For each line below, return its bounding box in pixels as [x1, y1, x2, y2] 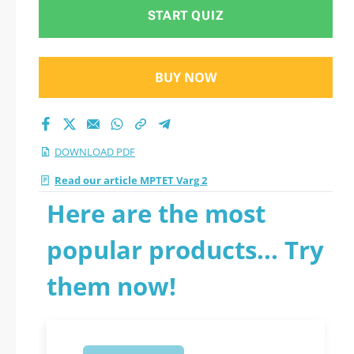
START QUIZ [147, 8, 224, 23]
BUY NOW [155, 69, 217, 86]
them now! [47, 269, 176, 303]
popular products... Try [47, 233, 324, 266]
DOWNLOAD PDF [55, 145, 135, 159]
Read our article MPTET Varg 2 [55, 173, 207, 187]
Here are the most [47, 197, 265, 230]
